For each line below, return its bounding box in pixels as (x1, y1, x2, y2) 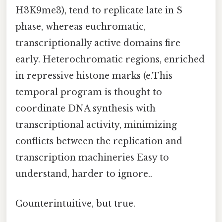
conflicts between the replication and (15, 136, 182, 147)
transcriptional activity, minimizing (15, 119, 177, 131)
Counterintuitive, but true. (15, 198, 135, 209)
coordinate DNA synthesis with (15, 103, 156, 114)
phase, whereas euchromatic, (15, 21, 146, 33)
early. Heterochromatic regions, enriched (15, 54, 205, 65)
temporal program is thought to (15, 87, 162, 98)
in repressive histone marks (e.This (15, 70, 172, 82)
